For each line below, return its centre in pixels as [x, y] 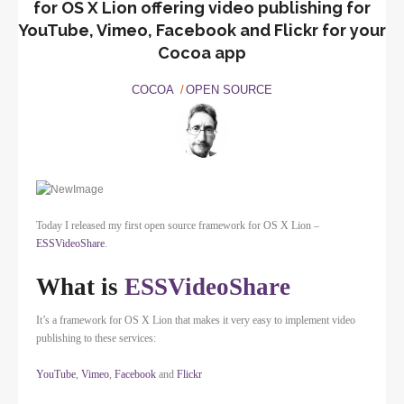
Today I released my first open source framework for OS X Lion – [178, 226]
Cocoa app [202, 53]
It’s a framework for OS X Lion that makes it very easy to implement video [196, 321]
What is [80, 287]
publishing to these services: [96, 339]
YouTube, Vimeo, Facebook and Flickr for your [202, 31]
